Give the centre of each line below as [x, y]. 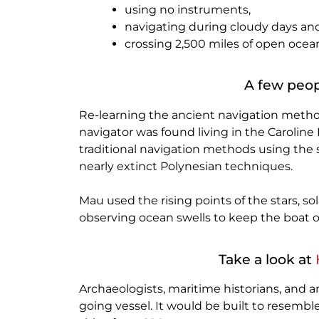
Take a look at [267, 259]
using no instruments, [188, 9]
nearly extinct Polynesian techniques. [187, 166]
